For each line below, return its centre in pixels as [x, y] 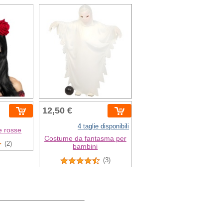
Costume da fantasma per [85, 139]
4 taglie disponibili [104, 126]
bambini [85, 147]
